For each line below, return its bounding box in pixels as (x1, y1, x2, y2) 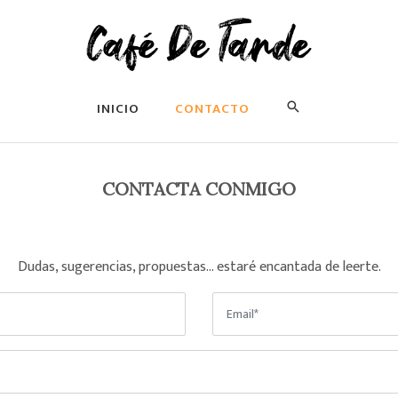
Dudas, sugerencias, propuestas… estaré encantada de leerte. (17, 255, 381, 279)
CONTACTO (174, 98, 250, 120)
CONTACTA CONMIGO (102, 178, 296, 200)
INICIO (96, 98, 139, 120)
